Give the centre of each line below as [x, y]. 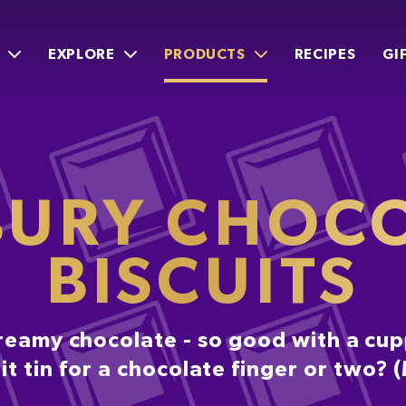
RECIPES [325, 54]
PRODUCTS [204, 54]
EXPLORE [82, 54]
